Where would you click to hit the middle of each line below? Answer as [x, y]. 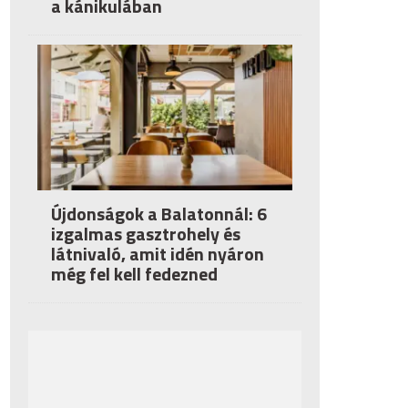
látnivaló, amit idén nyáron [158, 254]
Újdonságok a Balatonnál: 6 [159, 214]
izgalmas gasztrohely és [146, 234]
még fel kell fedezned [134, 274]
